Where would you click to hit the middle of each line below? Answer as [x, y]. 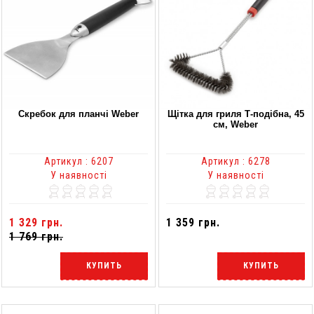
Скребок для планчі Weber [78, 114]
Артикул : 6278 [235, 161]
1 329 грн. [36, 222]
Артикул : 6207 [78, 161]
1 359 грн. [193, 222]
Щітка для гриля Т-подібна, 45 [235, 114]
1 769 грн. [36, 236]
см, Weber [235, 124]
